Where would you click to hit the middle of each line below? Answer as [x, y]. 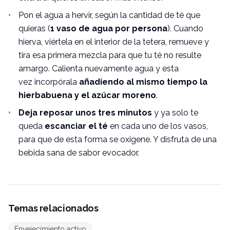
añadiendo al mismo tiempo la [143, 82]
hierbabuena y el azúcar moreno [87, 95]
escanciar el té [75, 126]
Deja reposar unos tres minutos [85, 113]
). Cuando [185, 29]
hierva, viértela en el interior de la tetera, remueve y [114, 42]
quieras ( [34, 29]
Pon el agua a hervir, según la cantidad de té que [109, 15]
